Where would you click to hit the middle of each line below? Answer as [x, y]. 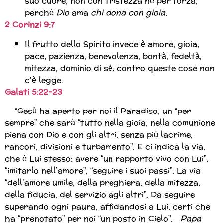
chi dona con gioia [128, 13]
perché [41, 13]
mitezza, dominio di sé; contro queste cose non [120, 68]
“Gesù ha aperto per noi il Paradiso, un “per [98, 111]
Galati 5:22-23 [34, 92]
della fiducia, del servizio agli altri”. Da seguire [100, 194]
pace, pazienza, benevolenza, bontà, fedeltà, [113, 56]
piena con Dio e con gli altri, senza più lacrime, [99, 134]
